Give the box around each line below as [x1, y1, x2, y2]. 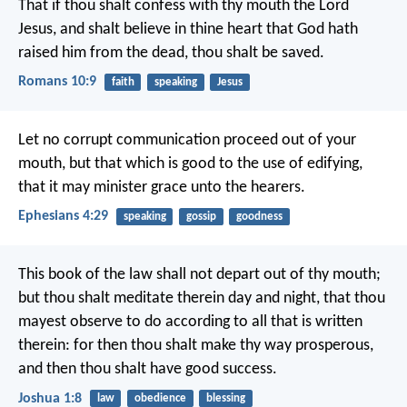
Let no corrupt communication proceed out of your [18, 132, 356, 150]
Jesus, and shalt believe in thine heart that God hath [18, 20, 358, 38]
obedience [134, 392, 186, 405]
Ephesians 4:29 [18, 209, 108, 224]
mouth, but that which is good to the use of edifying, [18, 155, 362, 174]
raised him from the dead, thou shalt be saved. [18, 44, 324, 62]
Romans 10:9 [18, 74, 96, 89]
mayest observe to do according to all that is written [18, 313, 362, 332]
